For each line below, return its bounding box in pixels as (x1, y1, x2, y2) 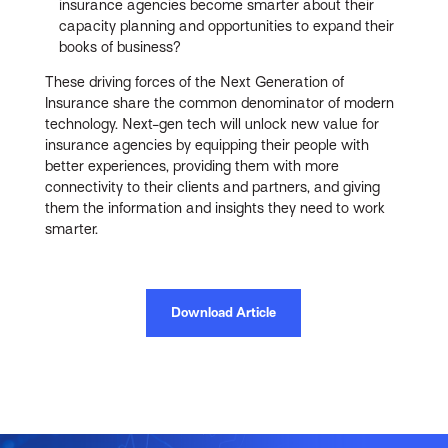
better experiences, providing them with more (45, 158, 340, 175)
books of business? (59, 39, 182, 56)
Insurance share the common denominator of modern (45, 95, 395, 112)
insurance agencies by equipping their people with (45, 137, 370, 154)
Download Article (171, 305, 277, 321)
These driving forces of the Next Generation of (45, 74, 345, 91)
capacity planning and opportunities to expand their (59, 18, 395, 35)
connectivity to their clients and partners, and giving (45, 179, 381, 196)
